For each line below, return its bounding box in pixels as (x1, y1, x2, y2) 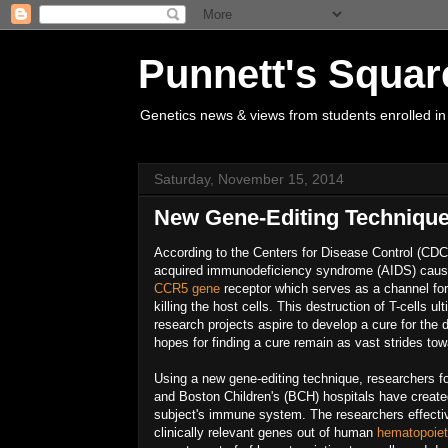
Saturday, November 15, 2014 (154, 171, 344, 187)
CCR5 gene (154, 281, 220, 296)
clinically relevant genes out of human (154, 425, 377, 440)
